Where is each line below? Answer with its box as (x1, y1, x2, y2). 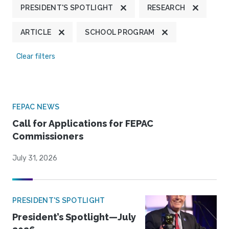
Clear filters (16, 52, 55, 61)
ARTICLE (20, 28, 52, 37)
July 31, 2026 (12, 154, 57, 163)
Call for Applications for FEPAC (12, 118, 153, 129)
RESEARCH (147, 4, 186, 12)
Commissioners (12, 131, 83, 142)
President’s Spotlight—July (12, 212, 136, 223)
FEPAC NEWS (12, 103, 60, 111)
